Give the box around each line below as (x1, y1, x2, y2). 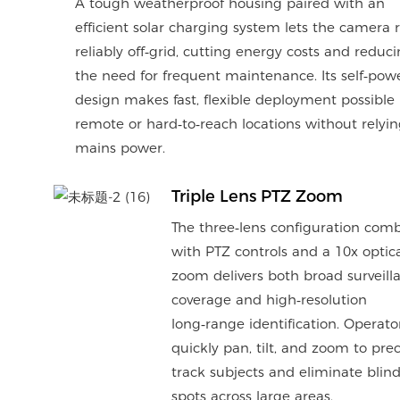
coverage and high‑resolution (171, 291, 367, 309)
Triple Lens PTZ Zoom (171, 187, 343, 207)
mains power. (74, 139, 165, 157)
